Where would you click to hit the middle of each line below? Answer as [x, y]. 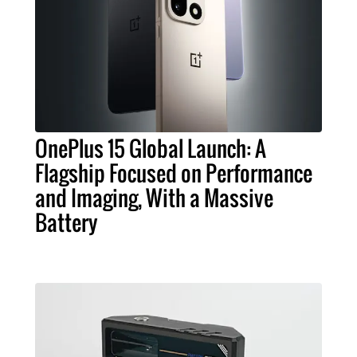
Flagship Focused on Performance [173, 173]
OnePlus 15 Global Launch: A [150, 149]
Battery [66, 223]
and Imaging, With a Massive [154, 198]
